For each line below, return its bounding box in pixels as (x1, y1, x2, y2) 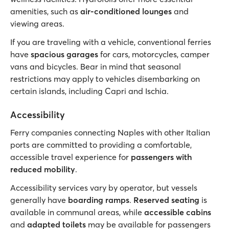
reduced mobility (10, 164, 75, 174)
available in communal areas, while (10, 207, 144, 217)
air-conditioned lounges (80, 6, 172, 16)
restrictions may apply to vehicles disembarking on (10, 74, 200, 84)
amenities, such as (10, 6, 80, 16)
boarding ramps (68, 195, 129, 205)
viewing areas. (10, 18, 64, 29)
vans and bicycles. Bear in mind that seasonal (10, 61, 181, 72)
